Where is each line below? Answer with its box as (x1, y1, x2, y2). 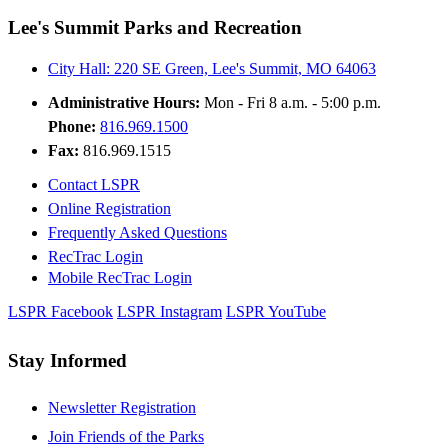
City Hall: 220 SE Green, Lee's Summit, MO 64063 (48, 60, 376, 78)
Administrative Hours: (48, 94, 200, 112)
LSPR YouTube (226, 303, 326, 321)
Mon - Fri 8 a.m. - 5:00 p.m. (200, 94, 381, 112)
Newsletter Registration (48, 398, 196, 416)
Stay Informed (8, 350, 127, 372)
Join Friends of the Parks (48, 427, 204, 445)
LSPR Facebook (8, 303, 113, 321)
